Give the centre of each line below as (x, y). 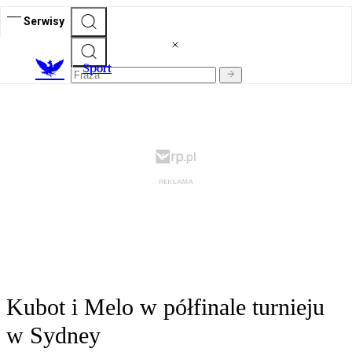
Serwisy (44, 21)
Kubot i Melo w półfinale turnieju (165, 307)
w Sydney (53, 335)
